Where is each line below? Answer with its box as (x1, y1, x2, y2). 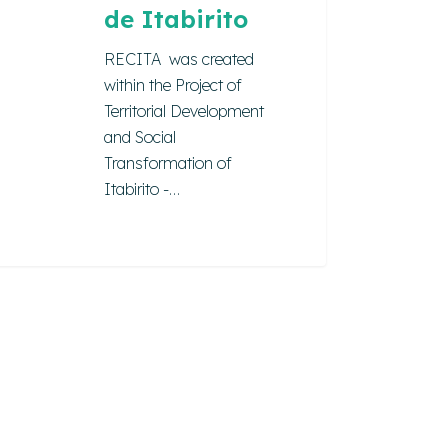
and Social (104, 126, 177, 147)
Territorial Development (104, 100, 265, 121)
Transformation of (104, 152, 233, 173)
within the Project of (104, 74, 243, 95)
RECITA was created (104, 48, 255, 69)
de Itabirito (104, 3, 249, 34)
